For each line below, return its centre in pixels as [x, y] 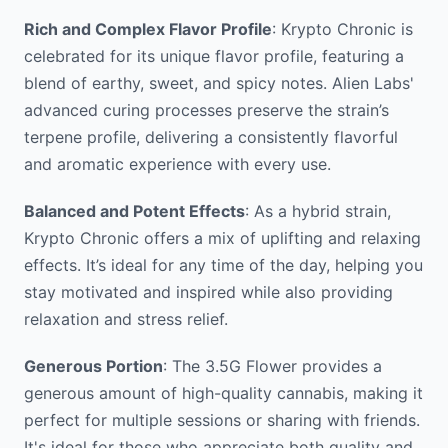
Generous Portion [93, 366]
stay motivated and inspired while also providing [208, 292]
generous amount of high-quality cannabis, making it [223, 393]
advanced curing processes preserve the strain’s [206, 110]
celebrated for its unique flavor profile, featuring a [214, 56]
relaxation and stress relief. [126, 319]
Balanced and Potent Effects [134, 211]
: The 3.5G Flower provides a [272, 366]
